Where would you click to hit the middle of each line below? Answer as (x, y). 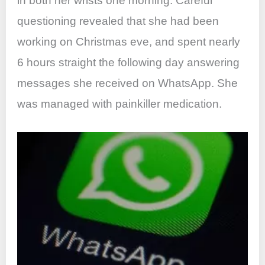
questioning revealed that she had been (118, 21)
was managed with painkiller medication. (120, 104)
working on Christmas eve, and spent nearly (129, 41)
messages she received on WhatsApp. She (128, 83)
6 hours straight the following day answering (129, 62)
